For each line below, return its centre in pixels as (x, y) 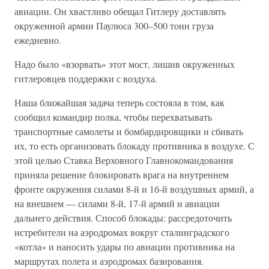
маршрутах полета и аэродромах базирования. (109, 261)
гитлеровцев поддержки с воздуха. (86, 78)
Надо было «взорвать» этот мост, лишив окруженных (125, 64)
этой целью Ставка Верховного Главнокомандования (124, 160)
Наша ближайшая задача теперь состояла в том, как (119, 102)
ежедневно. (38, 40)
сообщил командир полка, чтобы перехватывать (113, 117)
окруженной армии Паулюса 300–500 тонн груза (114, 26)
